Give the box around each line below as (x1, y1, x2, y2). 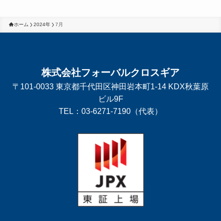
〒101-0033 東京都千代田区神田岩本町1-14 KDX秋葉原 (12, 81, 209, 91)
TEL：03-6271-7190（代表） (59, 106, 162, 115)
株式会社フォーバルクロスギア (41, 67, 180, 78)
